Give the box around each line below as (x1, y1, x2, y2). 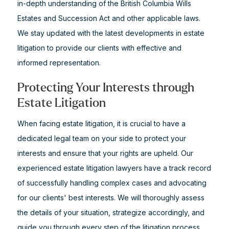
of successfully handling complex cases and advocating (17, 178, 207, 187)
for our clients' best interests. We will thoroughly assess (17, 193, 204, 202)
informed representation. (17, 58, 101, 67)
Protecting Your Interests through (17, 81, 194, 94)
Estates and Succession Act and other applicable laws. (17, 14, 200, 22)
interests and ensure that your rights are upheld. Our (17, 149, 193, 157)
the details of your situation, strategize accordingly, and (17, 208, 204, 217)
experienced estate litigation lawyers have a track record (17, 164, 211, 172)
